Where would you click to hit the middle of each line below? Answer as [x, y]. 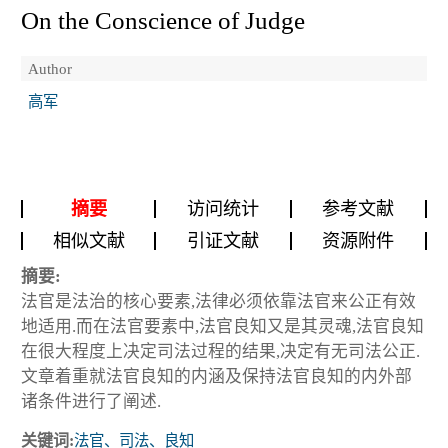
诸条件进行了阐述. [91, 401]
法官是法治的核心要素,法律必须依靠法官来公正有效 [218, 301]
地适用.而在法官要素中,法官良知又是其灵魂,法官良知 [222, 326]
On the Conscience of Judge [163, 20]
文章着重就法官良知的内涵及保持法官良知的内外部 [216, 376]
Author [50, 68]
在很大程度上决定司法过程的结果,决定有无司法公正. [220, 351]
